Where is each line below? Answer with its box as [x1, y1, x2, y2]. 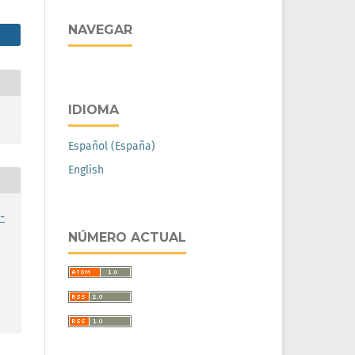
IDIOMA [68, 102, 119, 118]
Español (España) [68, 139, 155, 154]
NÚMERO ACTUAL [68, 230, 186, 246]
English [68, 163, 104, 177]
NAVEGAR [68, 22, 132, 38]
